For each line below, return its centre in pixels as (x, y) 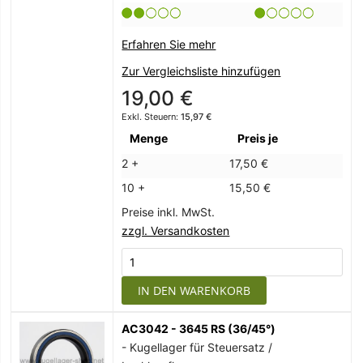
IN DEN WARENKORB (194, 291)
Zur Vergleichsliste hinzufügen (201, 71)
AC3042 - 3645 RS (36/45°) (199, 329)
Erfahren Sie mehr (169, 45)
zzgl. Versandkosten (176, 231)
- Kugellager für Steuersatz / (197, 348)
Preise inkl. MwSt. (169, 212)
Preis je (258, 139)
